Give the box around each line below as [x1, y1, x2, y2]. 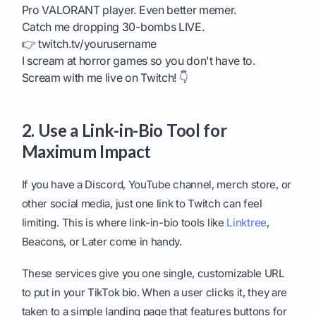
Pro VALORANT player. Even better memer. [21, 3, 237, 18]
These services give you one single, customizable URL [21, 267, 285, 281]
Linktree [226, 216, 267, 230]
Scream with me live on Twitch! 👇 [21, 71, 188, 85]
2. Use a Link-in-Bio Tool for [21, 120, 227, 141]
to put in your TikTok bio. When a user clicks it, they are [21, 286, 288, 300]
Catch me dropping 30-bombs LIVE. [21, 20, 205, 35]
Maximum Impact [21, 141, 152, 162]
